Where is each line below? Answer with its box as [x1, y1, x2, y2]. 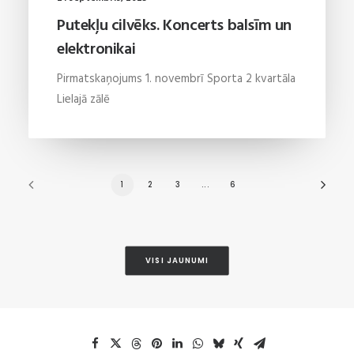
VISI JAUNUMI [145, 254, 209, 266]
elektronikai [57, 36, 136, 62]
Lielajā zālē [57, 89, 110, 109]
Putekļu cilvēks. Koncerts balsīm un [57, 13, 292, 39]
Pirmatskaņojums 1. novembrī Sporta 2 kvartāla [57, 69, 296, 88]
